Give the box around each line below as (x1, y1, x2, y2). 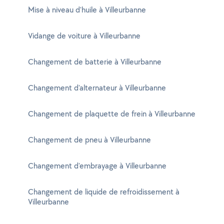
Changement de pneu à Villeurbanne (28, 134, 151, 145)
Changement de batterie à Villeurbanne (28, 56, 161, 67)
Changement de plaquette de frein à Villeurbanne (28, 108, 195, 119)
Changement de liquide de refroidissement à (28, 186, 179, 197)
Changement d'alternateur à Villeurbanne (28, 82, 166, 93)
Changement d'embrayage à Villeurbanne (28, 160, 166, 171)
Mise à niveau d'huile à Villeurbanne (28, 4, 146, 15)
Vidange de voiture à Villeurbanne (28, 30, 140, 41)
